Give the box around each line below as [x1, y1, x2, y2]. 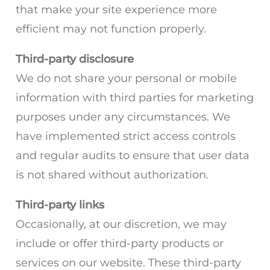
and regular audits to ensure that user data [16, 149, 250, 162]
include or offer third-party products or [16, 237, 224, 250]
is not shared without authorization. [16, 168, 209, 181]
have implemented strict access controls [16, 130, 236, 143]
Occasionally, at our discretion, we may [16, 218, 227, 231]
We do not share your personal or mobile [16, 72, 237, 85]
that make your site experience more [16, 3, 217, 16]
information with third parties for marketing [16, 91, 254, 104]
